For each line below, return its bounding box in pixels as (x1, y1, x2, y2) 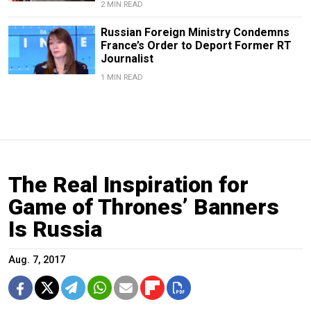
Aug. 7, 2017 (8, 253, 65, 266)
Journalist (100, 51, 153, 65)
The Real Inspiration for (8, 171, 249, 198)
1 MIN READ (100, 72, 143, 82)
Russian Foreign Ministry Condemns (100, 25, 289, 39)
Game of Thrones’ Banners (8, 193, 279, 220)
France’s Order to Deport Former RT (100, 38, 292, 52)
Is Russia (8, 215, 102, 242)
